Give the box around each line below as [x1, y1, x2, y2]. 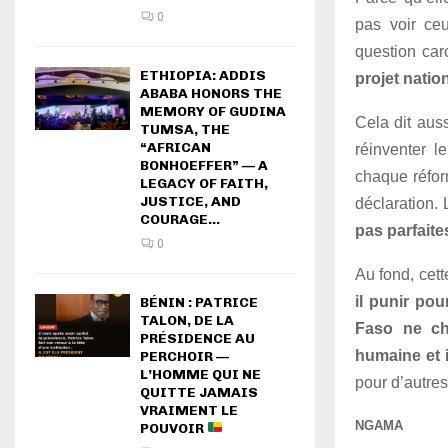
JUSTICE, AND [140, 193, 241, 210]
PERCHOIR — [140, 348, 229, 365]
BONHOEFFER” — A [140, 157, 268, 174]
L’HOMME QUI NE [140, 366, 261, 383]
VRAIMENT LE [140, 402, 238, 419]
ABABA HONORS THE [140, 85, 282, 102]
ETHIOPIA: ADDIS [140, 67, 266, 84]
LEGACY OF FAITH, [140, 175, 268, 192]
